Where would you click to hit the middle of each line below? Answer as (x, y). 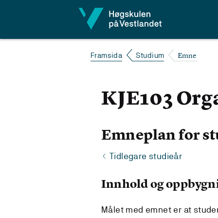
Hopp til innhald (42, 13)
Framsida (107, 55)
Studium (150, 55)
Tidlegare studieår (146, 156)
